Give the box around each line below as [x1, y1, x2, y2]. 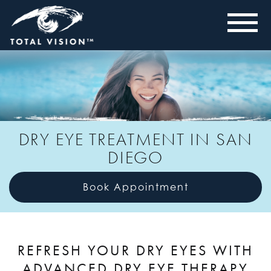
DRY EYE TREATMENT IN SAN [18, 128, 253, 151]
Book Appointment [82, 181, 189, 194]
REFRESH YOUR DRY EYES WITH [18, 241, 253, 260]
